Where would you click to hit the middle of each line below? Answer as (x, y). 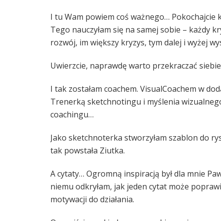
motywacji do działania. (92, 199)
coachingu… (72, 114)
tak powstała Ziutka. (88, 150)
